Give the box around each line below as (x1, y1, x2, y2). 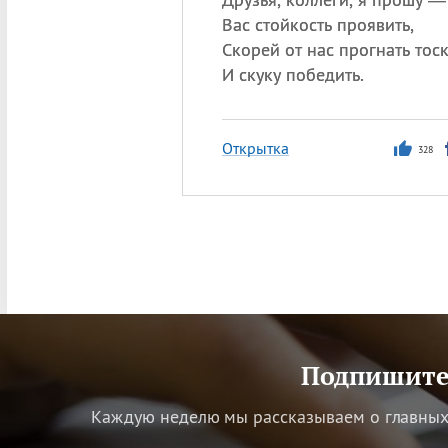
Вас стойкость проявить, (221, 13, 414, 36)
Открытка (221, 138, 289, 158)
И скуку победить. (221, 63, 364, 86)
